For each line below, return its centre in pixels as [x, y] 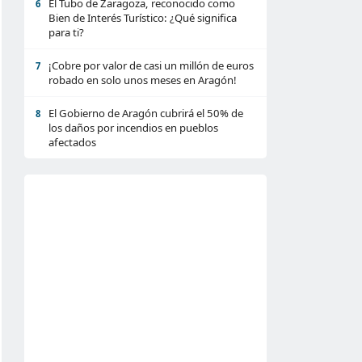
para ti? [66, 32]
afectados [72, 142]
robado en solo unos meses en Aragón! [143, 80]
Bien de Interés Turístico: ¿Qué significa [143, 18]
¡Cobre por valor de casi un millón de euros [151, 65]
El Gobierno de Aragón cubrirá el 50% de [146, 113]
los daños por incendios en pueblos [133, 128]
